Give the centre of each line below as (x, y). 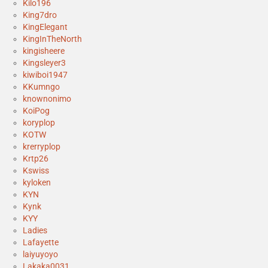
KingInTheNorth (52, 39)
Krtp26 (36, 158)
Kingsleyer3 (44, 63)
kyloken (37, 182)
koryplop (39, 122)
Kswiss (36, 170)
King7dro (40, 15)
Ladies (35, 230)
